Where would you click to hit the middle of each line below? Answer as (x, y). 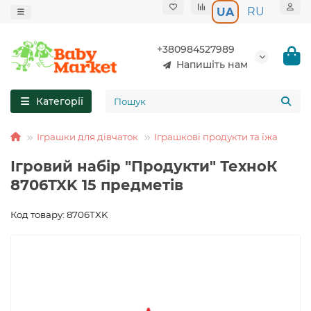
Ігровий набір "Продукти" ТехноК (144, 167)
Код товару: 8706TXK (59, 215)
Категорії (59, 102)
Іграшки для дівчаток (87, 137)
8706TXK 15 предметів (97, 185)
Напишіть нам (212, 64)
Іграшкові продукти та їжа (216, 137)
